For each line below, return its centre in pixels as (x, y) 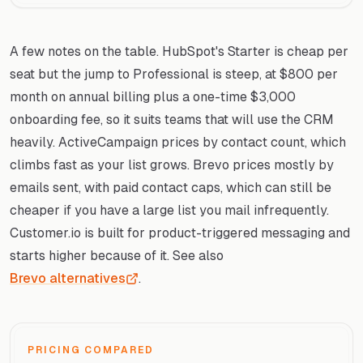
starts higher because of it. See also (117, 255)
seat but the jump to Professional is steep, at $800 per (174, 74)
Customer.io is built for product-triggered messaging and (180, 233)
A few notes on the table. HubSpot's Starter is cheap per (179, 51)
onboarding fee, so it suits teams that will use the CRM (172, 119)
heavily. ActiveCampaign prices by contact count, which (178, 142)
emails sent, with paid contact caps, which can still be (171, 187)
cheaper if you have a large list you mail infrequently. (169, 210)
